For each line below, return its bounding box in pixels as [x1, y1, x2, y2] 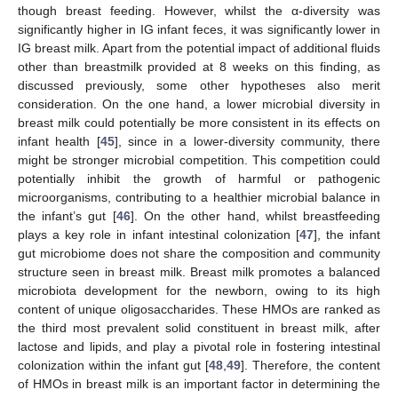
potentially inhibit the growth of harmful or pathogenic [18, 171, 380, 187]
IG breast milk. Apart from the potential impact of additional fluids [18, 41, 380, 56]
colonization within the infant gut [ [18, 358, 209, 373]
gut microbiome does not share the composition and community [18, 246, 380, 261]
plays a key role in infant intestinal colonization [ [18, 227, 299, 243]
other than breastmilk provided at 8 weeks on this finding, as [18, 60, 380, 75]
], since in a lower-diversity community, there [114, 134, 380, 149]
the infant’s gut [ [18, 209, 116, 224]
